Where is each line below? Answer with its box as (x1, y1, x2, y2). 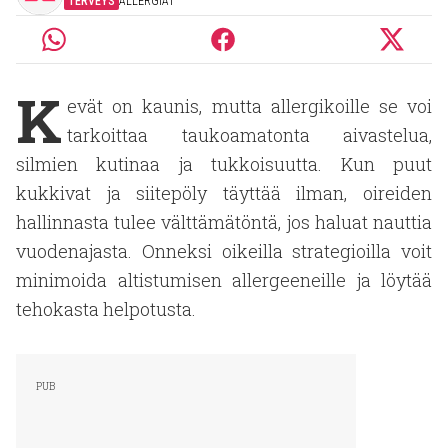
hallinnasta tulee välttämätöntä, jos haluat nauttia (16, 210, 432, 234)
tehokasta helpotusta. (16, 297, 196, 321)
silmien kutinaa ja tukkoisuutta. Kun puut (16, 152, 432, 176)
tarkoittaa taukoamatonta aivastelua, (67, 123, 432, 147)
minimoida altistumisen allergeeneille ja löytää (16, 268, 432, 292)
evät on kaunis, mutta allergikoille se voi (67, 94, 432, 118)
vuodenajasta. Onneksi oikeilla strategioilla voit (16, 239, 432, 263)
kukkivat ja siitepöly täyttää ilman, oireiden (16, 181, 432, 205)
